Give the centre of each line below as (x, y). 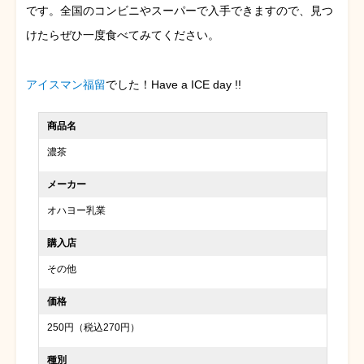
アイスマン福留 (66, 84)
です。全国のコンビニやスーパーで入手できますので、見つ (180, 10)
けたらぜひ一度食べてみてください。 (123, 35)
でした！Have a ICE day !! (173, 84)
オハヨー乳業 (77, 210)
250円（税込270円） (94, 327)
